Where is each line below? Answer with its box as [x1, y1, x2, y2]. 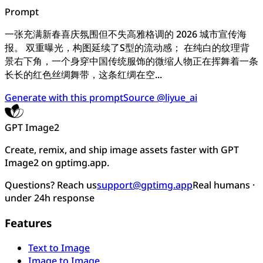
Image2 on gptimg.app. [5, 156, 109, 170]
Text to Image [28, 241, 90, 254]
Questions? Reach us [5, 178, 97, 192]
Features [5, 215, 52, 230]
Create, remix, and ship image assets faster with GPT [5, 143, 239, 157]
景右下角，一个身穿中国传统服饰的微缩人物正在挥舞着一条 [5, 55, 258, 68]
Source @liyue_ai [123, 91, 197, 104]
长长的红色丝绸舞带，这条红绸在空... [5, 68, 162, 82]
